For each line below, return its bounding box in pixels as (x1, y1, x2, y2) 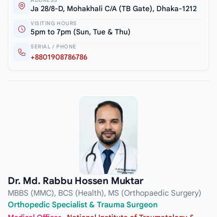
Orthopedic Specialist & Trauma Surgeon (8, 200, 158, 210)
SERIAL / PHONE (31, 43, 77, 50)
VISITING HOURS (31, 19, 77, 27)
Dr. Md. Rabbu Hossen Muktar (8, 175, 143, 187)
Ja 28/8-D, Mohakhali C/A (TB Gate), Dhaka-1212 (31, 4, 197, 13)
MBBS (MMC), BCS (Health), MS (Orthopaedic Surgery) (8, 188, 201, 199)
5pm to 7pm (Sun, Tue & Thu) (31, 27, 131, 36)
